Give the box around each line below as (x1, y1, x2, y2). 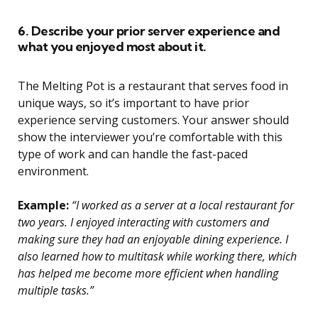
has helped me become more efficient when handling (18, 265, 278, 282)
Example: (18, 197, 69, 214)
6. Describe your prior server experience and (18, 23, 280, 40)
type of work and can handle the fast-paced (18, 146, 248, 163)
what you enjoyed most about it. (18, 38, 207, 55)
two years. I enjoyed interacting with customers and (18, 214, 269, 231)
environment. (18, 163, 89, 180)
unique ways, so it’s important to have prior (18, 95, 249, 111)
